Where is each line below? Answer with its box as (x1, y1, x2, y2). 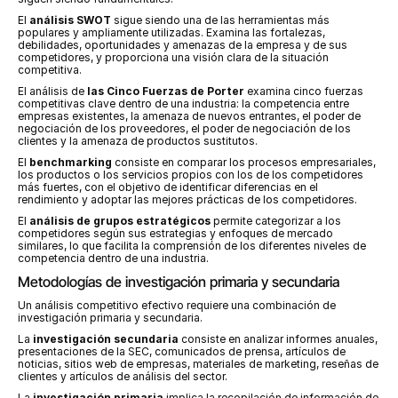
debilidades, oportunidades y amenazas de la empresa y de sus (18, 38, 347, 52)
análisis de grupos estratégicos (29, 214, 211, 227)
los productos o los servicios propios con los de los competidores (18, 168, 363, 181)
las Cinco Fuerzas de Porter (87, 84, 244, 98)
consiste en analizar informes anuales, (179, 332, 378, 346)
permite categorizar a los (211, 214, 341, 227)
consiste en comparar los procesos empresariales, (112, 155, 376, 169)
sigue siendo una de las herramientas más (111, 13, 330, 27)
